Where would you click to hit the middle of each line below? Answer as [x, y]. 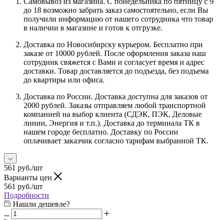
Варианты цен [29, 177]
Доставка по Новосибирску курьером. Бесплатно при [113, 44]
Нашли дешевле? [41, 204]
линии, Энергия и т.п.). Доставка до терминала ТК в [112, 123]
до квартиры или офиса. [65, 80]
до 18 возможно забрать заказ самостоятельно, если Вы [116, 10]
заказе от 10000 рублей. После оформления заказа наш [115, 53]
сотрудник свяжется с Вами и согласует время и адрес [114, 62]
